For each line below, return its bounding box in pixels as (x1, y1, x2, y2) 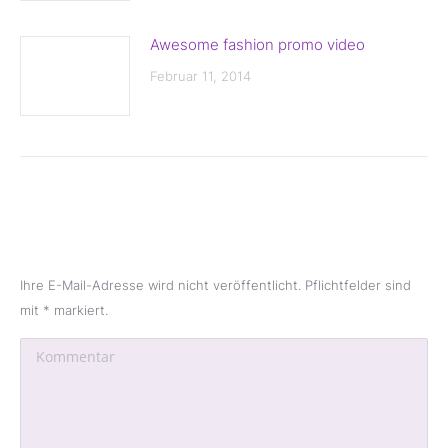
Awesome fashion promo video (150, 35, 365, 54)
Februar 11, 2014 (150, 68, 251, 84)
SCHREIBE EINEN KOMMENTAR (20, 210, 402, 240)
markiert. (50, 302, 108, 318)
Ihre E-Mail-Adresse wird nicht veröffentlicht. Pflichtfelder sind (20, 277, 411, 293)
